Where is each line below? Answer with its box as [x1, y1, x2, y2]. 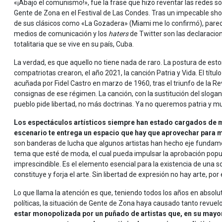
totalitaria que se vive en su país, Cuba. [14, 40, 134, 48]
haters [109, 29, 128, 38]
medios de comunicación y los [14, 29, 109, 38]
